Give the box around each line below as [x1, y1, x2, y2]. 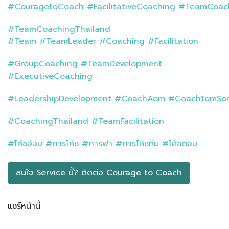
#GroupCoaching [8, 58, 78, 71]
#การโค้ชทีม [116, 138, 159, 150]
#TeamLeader [39, 35, 96, 48]
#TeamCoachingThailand [8, 23, 110, 36]
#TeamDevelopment [81, 58, 162, 71]
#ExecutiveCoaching [8, 70, 93, 83]
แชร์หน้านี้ [8, 200, 40, 213]
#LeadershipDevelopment [8, 93, 114, 105]
